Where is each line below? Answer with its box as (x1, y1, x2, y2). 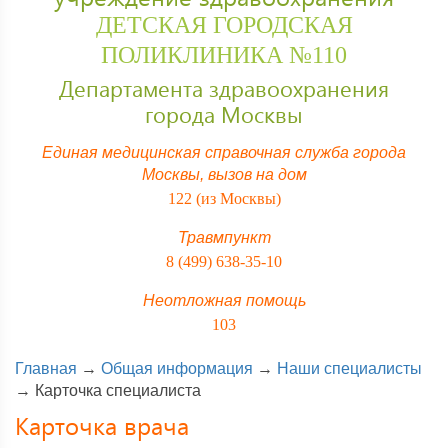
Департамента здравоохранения (59, 73, 389, 104)
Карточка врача (15, 409, 189, 442)
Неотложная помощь (142, 292, 306, 310)
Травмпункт (177, 229, 271, 247)
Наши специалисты (277, 360, 422, 378)
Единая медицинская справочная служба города (42, 144, 406, 162)
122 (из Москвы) (167, 190, 281, 208)
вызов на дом (207, 166, 307, 184)
